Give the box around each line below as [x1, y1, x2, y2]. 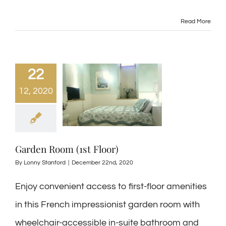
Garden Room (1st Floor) [15, 142, 119, 155]
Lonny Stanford [24, 159, 66, 166]
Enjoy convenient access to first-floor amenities [15, 182, 207, 191]
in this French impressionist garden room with [15, 200, 200, 209]
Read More [181, 18, 211, 25]
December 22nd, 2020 [72, 159, 133, 166]
